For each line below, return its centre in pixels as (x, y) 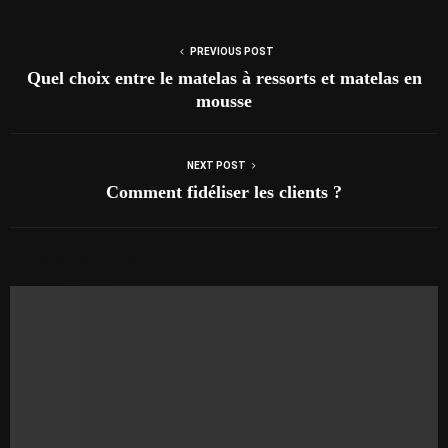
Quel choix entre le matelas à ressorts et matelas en (224, 78)
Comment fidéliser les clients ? (224, 192)
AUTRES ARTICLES (74, 261)
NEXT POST (216, 165)
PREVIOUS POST (232, 51)
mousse (224, 101)
